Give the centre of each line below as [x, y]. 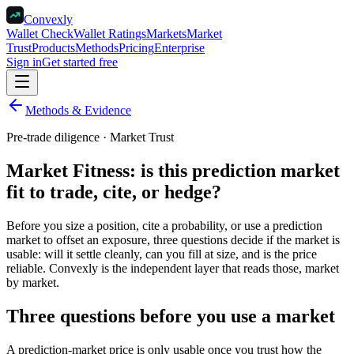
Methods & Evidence [78, 110]
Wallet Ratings [110, 34]
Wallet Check [40, 34]
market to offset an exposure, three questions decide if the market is [173, 239]
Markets [166, 34]
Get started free [80, 62]
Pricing [136, 48]
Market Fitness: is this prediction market [173, 170]
